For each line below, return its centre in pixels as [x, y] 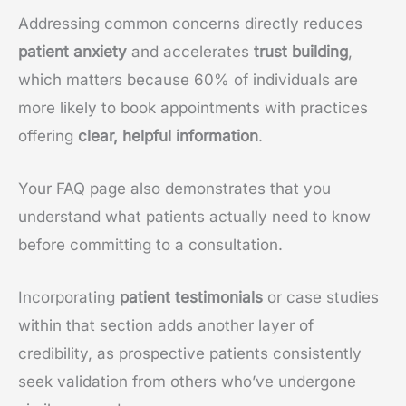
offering [48, 135]
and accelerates [190, 51]
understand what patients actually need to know [194, 216]
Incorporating [69, 298]
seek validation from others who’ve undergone [187, 382]
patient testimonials [191, 298]
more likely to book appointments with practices [193, 107]
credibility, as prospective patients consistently [190, 354]
